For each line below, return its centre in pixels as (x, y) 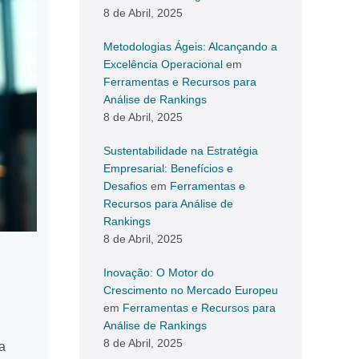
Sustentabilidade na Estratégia (181, 151)
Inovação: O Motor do (159, 272)
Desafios (125, 186)
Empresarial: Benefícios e (168, 168)
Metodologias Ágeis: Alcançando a (190, 46)
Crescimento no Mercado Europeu (191, 290)
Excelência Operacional (163, 64)
